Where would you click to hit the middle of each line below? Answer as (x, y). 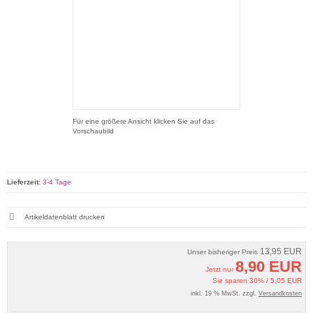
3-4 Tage (57, 182)
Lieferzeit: (24, 182)
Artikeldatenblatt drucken (65, 217)
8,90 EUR (269, 267)
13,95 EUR (281, 252)
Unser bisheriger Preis (224, 252)
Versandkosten (280, 293)
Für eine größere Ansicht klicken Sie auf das (144, 121)
